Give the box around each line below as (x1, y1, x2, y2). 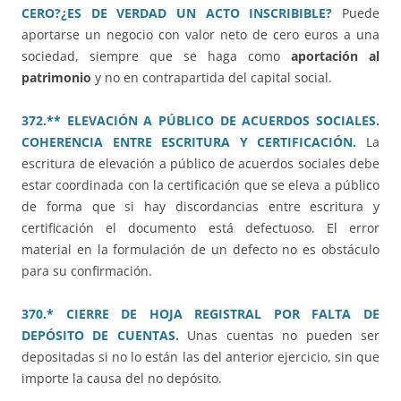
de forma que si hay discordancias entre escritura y (21, 198, 380, 216)
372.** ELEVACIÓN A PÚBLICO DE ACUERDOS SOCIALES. (21, 112, 380, 130)
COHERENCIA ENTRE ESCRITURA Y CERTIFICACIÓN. (21, 133, 357, 151)
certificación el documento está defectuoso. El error (21, 219, 380, 237)
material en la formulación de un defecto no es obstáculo (21, 241, 380, 259)
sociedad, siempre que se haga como (21, 47, 291, 65)
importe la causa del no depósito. (21, 370, 222, 388)
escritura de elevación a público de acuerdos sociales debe (21, 155, 380, 173)
